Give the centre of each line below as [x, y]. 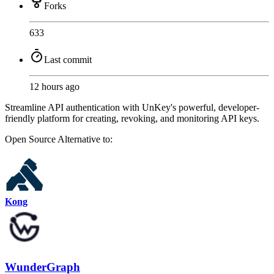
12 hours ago [54, 87]
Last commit [68, 60]
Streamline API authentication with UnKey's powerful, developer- [132, 108]
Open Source [31, 139]
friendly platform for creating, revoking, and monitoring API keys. [132, 119]
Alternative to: [85, 139]
